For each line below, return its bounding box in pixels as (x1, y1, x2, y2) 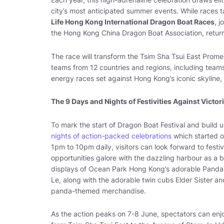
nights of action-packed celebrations (51, 131, 171, 140)
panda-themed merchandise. (51, 186, 146, 195)
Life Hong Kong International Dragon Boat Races (51, 17, 214, 26)
